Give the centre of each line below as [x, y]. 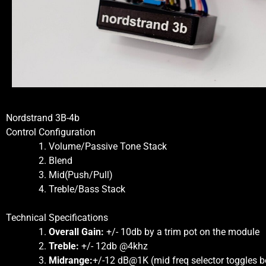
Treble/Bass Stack [87, 189]
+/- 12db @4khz [113, 246]
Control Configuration [51, 132]
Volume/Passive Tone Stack [108, 146]
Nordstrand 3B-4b [43, 118]
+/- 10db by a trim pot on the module [182, 232]
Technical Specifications [57, 217]
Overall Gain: [76, 232]
